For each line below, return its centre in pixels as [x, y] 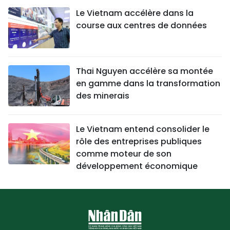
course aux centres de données [141, 25]
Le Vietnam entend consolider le [143, 129]
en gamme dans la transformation [148, 83]
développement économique [137, 166]
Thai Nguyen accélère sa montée [145, 71]
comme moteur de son [124, 154]
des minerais [103, 95]
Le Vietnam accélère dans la [135, 13]
